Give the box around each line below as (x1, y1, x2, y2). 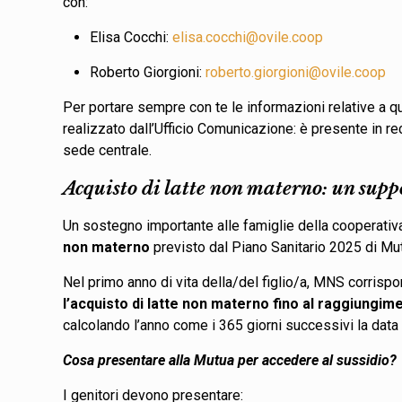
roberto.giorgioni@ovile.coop (205, 63, 387, 81)
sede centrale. (63, 141, 156, 159)
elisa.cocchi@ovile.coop (172, 28, 324, 46)
